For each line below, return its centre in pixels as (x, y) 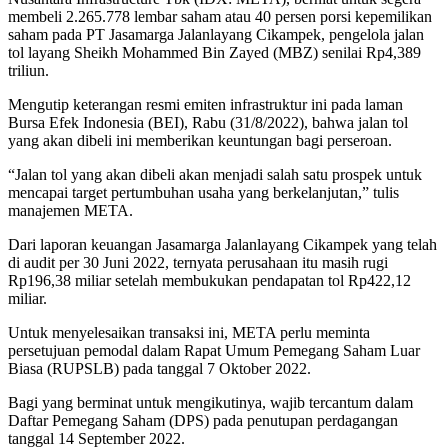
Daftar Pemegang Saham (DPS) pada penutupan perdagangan (203, 421)
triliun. (28, 71)
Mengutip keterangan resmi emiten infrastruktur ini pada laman (205, 105)
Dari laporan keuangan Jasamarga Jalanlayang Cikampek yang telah (222, 245)
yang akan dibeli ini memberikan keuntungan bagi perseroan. (200, 141)
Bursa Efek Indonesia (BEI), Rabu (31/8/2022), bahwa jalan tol (208, 123)
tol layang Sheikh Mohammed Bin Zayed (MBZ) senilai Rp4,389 (214, 53)
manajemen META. (70, 211)
